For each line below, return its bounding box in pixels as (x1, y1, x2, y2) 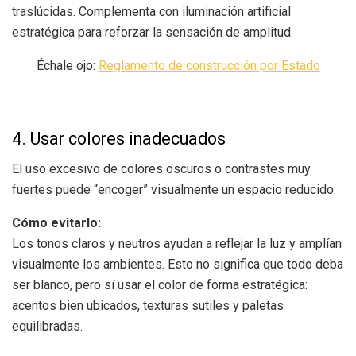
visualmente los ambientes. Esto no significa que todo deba (12, 257, 343, 273)
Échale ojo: (36, 57, 99, 73)
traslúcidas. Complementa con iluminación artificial (12, 3, 291, 19)
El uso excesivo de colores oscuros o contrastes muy (12, 161, 311, 177)
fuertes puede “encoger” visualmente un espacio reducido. (12, 182, 336, 198)
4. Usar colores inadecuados (12, 128, 226, 149)
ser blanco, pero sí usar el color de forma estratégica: (12, 277, 308, 293)
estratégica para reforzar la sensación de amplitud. (12, 24, 293, 40)
